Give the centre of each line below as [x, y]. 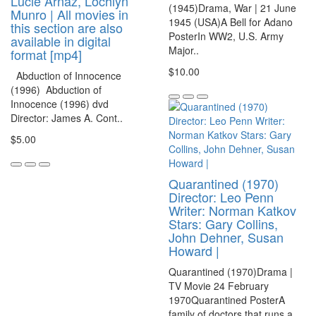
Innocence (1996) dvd [60, 103]
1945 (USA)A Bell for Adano [231, 22]
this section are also [67, 27]
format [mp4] [46, 54]
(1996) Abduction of [56, 89]
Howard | [194, 250]
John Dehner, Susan [226, 237]
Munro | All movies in [69, 14]
